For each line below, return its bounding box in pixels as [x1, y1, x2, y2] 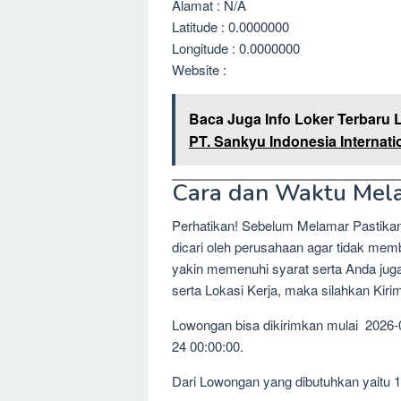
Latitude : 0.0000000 [172, 16, 289, 36]
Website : [172, 59, 226, 79]
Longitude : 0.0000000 [172, 38, 300, 57]
